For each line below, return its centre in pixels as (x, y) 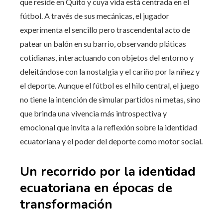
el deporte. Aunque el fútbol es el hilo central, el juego (110, 85)
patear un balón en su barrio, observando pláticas (103, 43)
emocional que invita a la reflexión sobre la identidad (109, 127)
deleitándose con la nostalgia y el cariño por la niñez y (110, 71)
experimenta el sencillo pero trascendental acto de (105, 29)
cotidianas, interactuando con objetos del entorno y (107, 57)
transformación (66, 204)
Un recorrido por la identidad (108, 171)
